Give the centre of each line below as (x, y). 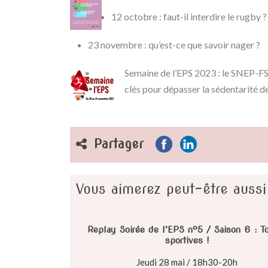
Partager (119, 144)
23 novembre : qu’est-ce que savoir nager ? (174, 45)
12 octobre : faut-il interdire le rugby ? (189, 17)
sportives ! (187, 241)
